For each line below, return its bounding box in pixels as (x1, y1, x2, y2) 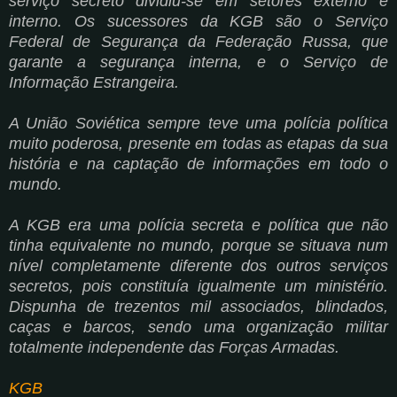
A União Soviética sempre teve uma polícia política (9, 113, 388, 132)
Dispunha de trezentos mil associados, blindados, (9, 297, 388, 315)
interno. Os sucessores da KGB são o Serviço (9, 12, 388, 30)
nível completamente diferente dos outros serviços (9, 256, 388, 275)
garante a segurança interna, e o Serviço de (9, 52, 388, 71)
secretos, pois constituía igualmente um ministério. (9, 276, 388, 295)
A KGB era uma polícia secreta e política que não (9, 215, 388, 234)
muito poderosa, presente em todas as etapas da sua (9, 134, 388, 152)
